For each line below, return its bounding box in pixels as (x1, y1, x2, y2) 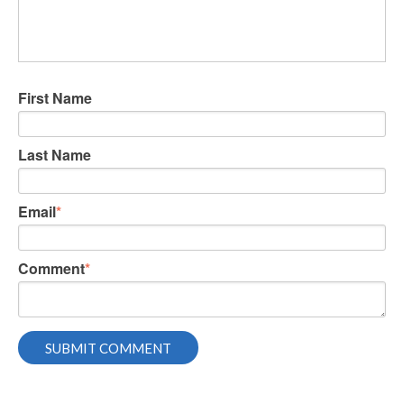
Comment (18, 258, 85, 280)
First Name (18, 87, 92, 109)
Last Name (18, 144, 91, 166)
